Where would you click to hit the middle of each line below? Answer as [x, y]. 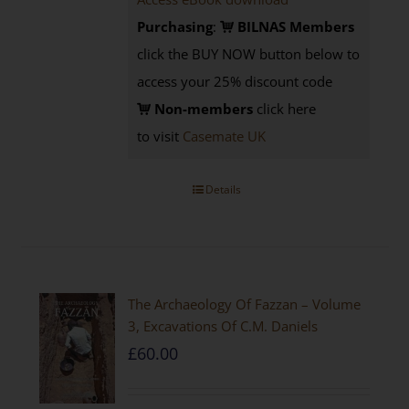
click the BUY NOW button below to [249, 54]
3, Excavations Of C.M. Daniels [223, 326]
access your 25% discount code [235, 81]
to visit [160, 136]
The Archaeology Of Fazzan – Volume [245, 304]
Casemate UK [225, 136]
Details [223, 189]
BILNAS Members [294, 26]
